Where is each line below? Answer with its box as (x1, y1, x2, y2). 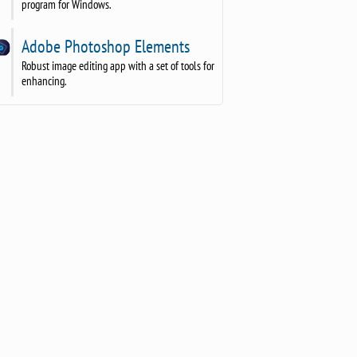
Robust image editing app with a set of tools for (21, 57, 214, 73)
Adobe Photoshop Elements (18, 34, 190, 57)
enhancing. (21, 73, 67, 88)
